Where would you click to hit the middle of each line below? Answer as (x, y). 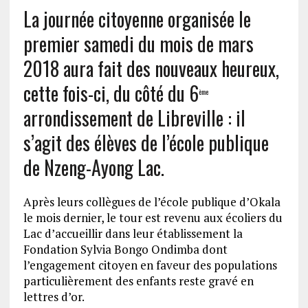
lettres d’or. (54, 297)
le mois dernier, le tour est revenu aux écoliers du (153, 218)
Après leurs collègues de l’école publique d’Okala (152, 202)
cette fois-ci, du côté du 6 (111, 93)
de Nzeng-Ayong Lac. (93, 167)
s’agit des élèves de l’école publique (146, 143)
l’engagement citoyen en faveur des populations (150, 265)
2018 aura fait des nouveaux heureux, (151, 68)
